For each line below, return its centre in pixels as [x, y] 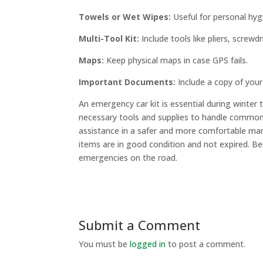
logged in [148, 244]
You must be [104, 244]
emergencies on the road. [128, 157]
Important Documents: [127, 82]
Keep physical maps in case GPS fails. [176, 60]
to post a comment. [206, 244]
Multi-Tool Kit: [109, 38]
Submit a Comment [140, 225]
